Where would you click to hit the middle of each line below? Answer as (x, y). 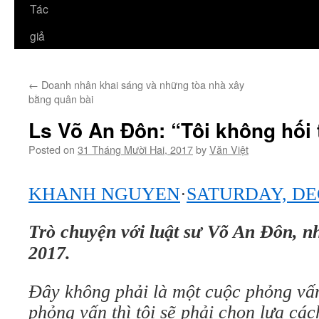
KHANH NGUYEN (104, 194)
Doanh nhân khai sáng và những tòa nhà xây (141, 84)
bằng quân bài (61, 99)
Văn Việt (229, 149)
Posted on (52, 149)
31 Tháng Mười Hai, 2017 (135, 149)
